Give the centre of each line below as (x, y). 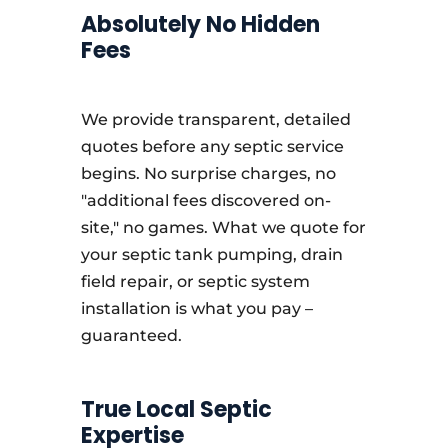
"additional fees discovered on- (205, 200)
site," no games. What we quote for (223, 227)
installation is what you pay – (196, 308)
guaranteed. (131, 335)
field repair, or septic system (195, 281)
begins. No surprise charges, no (208, 173)
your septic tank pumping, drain (211, 254)
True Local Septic (176, 409)
